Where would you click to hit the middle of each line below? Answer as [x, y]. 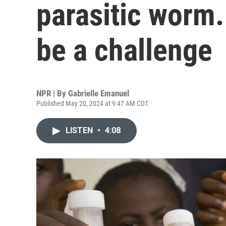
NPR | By [52, 93]
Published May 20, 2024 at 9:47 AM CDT [92, 103]
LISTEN [80, 130]
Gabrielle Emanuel [99, 93]
